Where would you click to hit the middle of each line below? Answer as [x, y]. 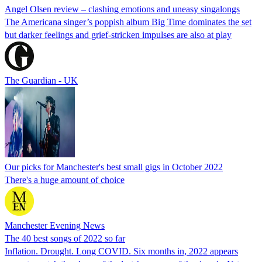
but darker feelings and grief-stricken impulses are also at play [118, 35]
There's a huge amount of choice [65, 180]
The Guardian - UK [41, 80]
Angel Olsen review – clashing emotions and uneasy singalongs [122, 9]
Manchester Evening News [55, 225]
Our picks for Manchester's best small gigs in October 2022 [114, 167]
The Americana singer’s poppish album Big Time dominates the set [128, 22]
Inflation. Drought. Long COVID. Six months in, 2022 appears [121, 251]
